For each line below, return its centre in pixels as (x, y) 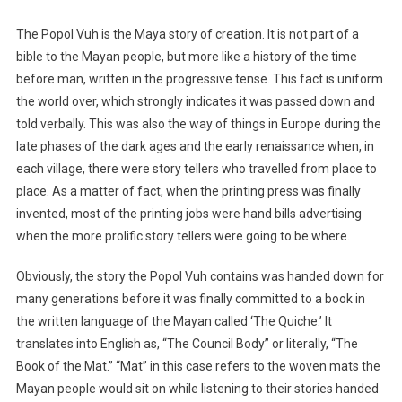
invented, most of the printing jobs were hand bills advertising (188, 213)
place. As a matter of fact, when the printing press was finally (188, 191)
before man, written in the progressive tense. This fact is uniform (199, 79)
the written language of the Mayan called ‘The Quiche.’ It (174, 321)
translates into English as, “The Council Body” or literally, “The (187, 343)
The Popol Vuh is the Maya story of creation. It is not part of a (187, 34)
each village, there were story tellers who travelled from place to (196, 168)
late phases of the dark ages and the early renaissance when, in (195, 146)
